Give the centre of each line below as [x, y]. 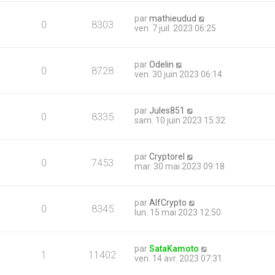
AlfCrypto [168, 203]
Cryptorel [167, 157]
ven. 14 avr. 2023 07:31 [178, 258]
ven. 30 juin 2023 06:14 [178, 74]
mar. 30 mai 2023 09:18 [180, 166]
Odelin [161, 64]
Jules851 [167, 110]
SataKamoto [174, 249]
